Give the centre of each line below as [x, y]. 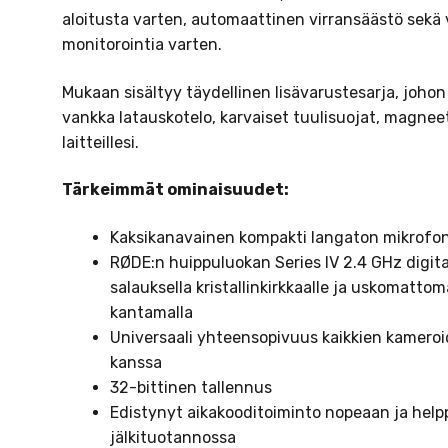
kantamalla [152, 313]
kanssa [136, 363]
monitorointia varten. [142, 45]
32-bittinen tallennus [191, 388]
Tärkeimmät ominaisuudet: [176, 190]
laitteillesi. [101, 142]
